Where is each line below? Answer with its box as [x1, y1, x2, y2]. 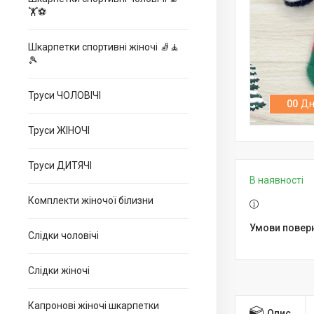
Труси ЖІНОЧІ [28, 125, 90, 136]
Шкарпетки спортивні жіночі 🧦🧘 [28, 41, 179, 53]
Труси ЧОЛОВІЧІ [28, 90, 101, 101]
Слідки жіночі [28, 265, 90, 276]
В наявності [250, 175, 303, 186]
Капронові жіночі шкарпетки [28, 300, 159, 311]
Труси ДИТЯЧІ [28, 160, 92, 171]
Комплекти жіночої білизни [28, 195, 153, 206]
